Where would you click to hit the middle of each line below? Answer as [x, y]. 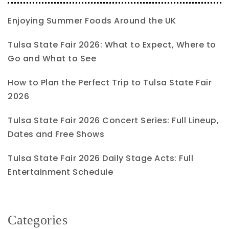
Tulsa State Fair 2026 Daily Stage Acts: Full [100, 158]
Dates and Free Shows [56, 134]
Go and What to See [52, 58]
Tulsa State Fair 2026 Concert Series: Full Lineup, [113, 120]
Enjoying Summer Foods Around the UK [92, 20]
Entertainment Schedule [60, 172]
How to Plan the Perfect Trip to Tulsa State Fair [110, 82]
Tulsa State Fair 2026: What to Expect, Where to [112, 44]
